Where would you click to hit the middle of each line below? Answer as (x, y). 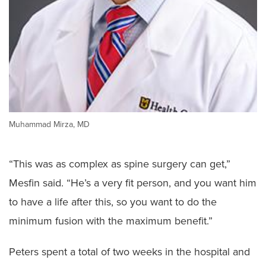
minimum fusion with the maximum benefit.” (111, 221)
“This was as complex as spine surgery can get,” (120, 164)
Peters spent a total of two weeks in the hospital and (129, 251)
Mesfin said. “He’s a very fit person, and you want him (133, 183)
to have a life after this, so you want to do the (113, 202)
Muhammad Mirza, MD (49, 124)
